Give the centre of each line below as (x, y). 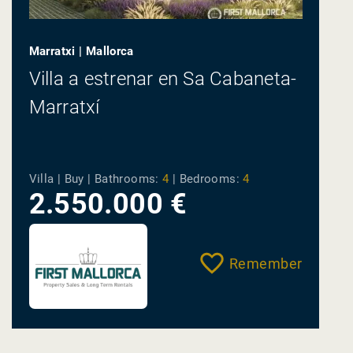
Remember (266, 264)
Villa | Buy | (61, 179)
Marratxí (64, 107)
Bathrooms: (126, 179)
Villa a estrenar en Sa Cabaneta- (163, 78)
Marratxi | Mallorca (81, 52)
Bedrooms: (209, 179)
